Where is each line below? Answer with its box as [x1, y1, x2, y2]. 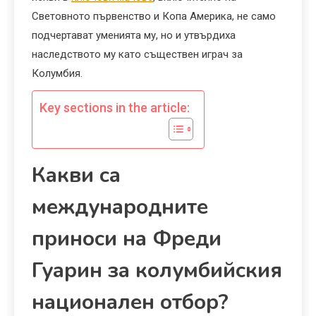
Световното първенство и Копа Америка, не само [32, 10, 276, 23]
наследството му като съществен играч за [32, 48, 243, 61]
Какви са [32, 161, 121, 190]
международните [32, 193, 208, 222]
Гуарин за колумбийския [32, 256, 282, 286]
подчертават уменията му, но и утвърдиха [32, 29, 236, 42]
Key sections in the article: [39, 100, 190, 116]
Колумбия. [32, 67, 83, 80]
